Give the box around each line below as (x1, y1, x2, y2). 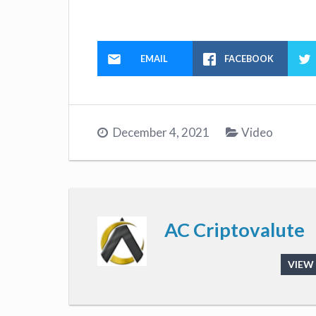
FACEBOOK (224, 52, 274, 64)
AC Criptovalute (164, 217, 305, 241)
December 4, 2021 (113, 124, 209, 140)
